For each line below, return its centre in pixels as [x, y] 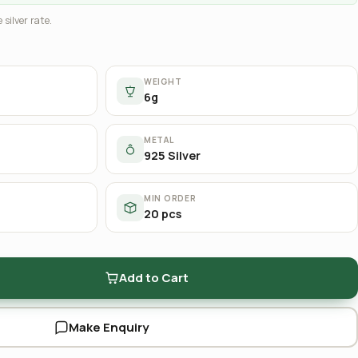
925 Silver [172, 155]
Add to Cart [153, 278]
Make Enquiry [109, 327]
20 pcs [163, 214]
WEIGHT [163, 82]
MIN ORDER [170, 198]
